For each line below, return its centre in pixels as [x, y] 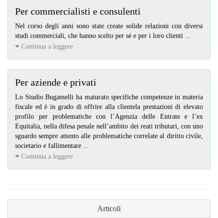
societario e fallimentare [48, 146]
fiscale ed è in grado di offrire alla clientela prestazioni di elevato [109, 107]
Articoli [109, 209]
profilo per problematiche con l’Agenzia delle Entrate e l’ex [109, 117]
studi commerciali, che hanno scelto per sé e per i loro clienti [100, 36]
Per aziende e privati [56, 82]
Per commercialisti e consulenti [78, 11]
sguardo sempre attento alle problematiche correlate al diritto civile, [109, 136]
